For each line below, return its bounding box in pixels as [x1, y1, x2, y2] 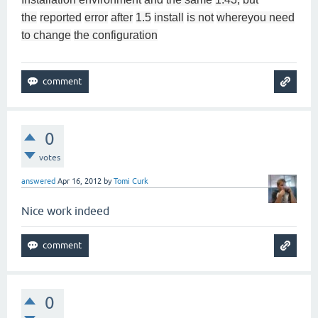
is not [187, 11, 214, 23]
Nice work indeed [21, 204, 109, 217]
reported [40, 11, 82, 23]
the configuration [74, 28, 158, 41]
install [154, 11, 184, 23]
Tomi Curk [114, 176, 148, 185]
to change [21, 28, 71, 41]
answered [21, 176, 55, 185]
